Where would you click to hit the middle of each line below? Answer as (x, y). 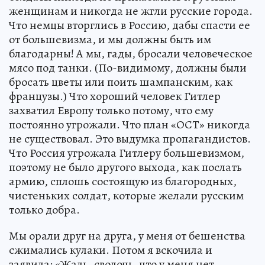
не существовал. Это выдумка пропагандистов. (130, 139)
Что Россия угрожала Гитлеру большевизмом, (127, 153)
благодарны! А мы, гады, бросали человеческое (131, 54)
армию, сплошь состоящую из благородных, (123, 182)
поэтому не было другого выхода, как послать (125, 167)
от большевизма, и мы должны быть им (110, 40)
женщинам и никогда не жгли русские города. (131, 11)
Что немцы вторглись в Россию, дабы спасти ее (130, 25)
